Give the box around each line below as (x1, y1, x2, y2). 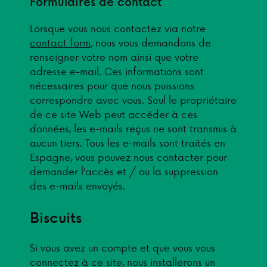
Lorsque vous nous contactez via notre (30, 21, 206, 36)
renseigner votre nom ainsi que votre (30, 49, 198, 64)
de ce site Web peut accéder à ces (30, 107, 197, 122)
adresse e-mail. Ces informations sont (30, 64, 204, 79)
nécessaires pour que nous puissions (30, 78, 194, 93)
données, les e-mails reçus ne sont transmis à (30, 121, 237, 136)
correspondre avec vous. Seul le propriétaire (30, 92, 237, 107)
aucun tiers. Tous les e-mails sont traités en (30, 135, 225, 150)
